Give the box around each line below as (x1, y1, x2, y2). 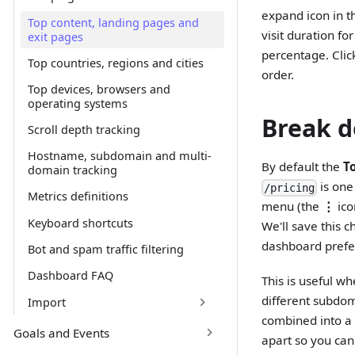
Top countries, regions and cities (27, 55, 204, 71)
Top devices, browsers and (27, 81, 170, 97)
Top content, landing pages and (27, 14, 199, 30)
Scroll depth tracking (27, 122, 140, 138)
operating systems (27, 95, 128, 111)
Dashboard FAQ (27, 267, 113, 283)
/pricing (264, 181, 315, 194)
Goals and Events (13, 324, 109, 341)
